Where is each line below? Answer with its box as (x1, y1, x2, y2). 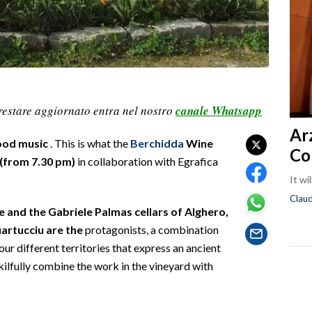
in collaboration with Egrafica (75, 154, 218, 168)
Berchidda (130, 136, 184, 150)
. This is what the (48, 136, 130, 150)
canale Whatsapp (175, 102, 262, 119)
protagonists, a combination (83, 222, 219, 236)
